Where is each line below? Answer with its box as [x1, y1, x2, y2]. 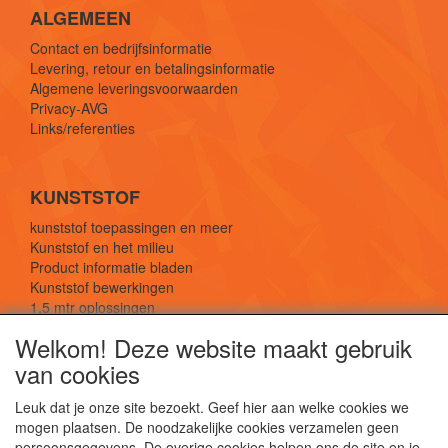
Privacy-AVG [30, 98, 108, 118]
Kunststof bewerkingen [30, 277, 174, 297]
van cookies [15, 356, 140, 391]
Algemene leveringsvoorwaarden [30, 78, 238, 98]
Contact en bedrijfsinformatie [30, 38, 212, 58]
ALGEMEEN [30, 5, 131, 31]
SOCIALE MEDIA [30, 383, 173, 409]
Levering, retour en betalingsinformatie [30, 58, 275, 78]
